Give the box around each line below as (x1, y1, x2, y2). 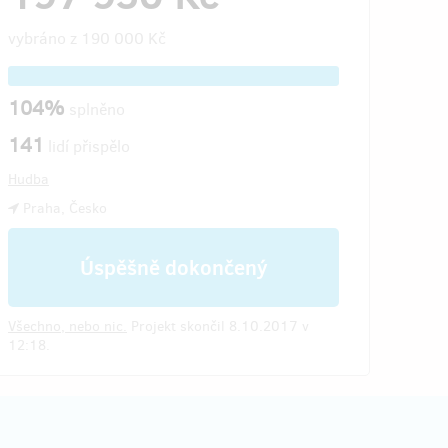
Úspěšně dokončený (79, 253, 268, 282)
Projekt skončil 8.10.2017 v (127, 317, 309, 336)
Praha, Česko (19, 199, 107, 218)
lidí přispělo (44, 136, 130, 157)
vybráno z (8, 28, 81, 49)
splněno (69, 99, 125, 120)
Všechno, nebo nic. (8, 317, 127, 336)
